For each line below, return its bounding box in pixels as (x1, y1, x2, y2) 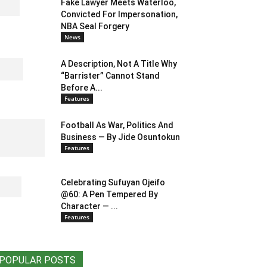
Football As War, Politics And (61, 120, 173, 131)
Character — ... (61, 201, 118, 212)
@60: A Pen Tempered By (61, 190, 158, 200)
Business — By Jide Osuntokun (61, 132, 180, 142)
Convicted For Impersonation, (61, 10, 178, 20)
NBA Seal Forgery (61, 21, 129, 32)
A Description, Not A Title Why (61, 59, 177, 69)
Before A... (61, 83, 103, 93)
